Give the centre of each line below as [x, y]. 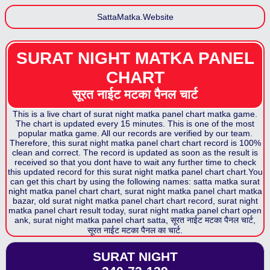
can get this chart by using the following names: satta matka [124, 181]
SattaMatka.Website [135, 17]
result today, [102, 210]
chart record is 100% [220, 143]
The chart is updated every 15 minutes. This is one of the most [135, 124]
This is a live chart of [53, 114]
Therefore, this [37, 143]
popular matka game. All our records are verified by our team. [135, 133]
